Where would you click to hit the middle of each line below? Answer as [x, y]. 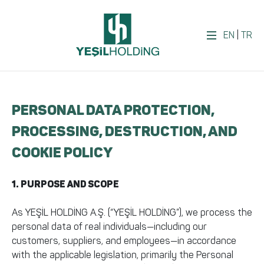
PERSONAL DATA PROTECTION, [113, 110]
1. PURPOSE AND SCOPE [65, 184]
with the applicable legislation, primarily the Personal [123, 255]
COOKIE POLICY [62, 152]
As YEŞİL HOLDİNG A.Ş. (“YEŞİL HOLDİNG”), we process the [132, 212]
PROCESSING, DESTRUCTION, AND [125, 131]
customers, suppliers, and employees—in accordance [124, 241]
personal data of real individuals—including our [109, 227]
